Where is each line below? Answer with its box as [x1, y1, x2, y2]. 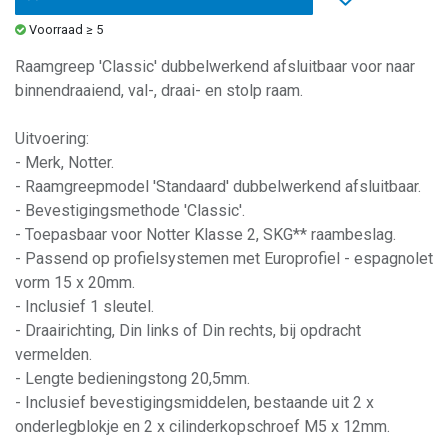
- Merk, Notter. [15, 152, 114, 172]
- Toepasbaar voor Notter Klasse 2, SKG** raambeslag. [15, 224, 396, 244]
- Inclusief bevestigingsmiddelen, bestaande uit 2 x [15, 392, 374, 412]
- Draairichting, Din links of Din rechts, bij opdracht [15, 320, 361, 340]
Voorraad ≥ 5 [29, 21, 103, 37]
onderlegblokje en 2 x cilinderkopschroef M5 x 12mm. [15, 416, 390, 436]
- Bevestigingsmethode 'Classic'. [15, 200, 245, 220]
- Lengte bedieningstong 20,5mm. [15, 368, 250, 388]
